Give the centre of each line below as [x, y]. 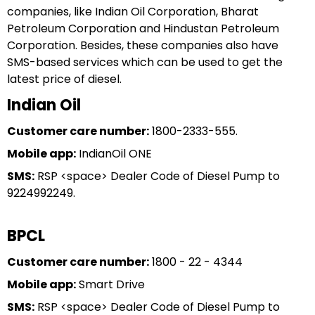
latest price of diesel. [64, 79]
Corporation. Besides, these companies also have [143, 45]
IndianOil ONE [114, 154]
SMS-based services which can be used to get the [145, 62]
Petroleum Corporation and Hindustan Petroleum [143, 28]
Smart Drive [110, 284]
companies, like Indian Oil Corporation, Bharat [133, 12]
